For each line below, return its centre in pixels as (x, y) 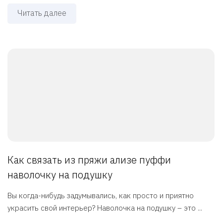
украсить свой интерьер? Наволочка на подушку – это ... (105, 208)
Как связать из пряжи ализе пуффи (89, 160)
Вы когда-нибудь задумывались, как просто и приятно (101, 196)
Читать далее (42, 13)
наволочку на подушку (60, 175)
